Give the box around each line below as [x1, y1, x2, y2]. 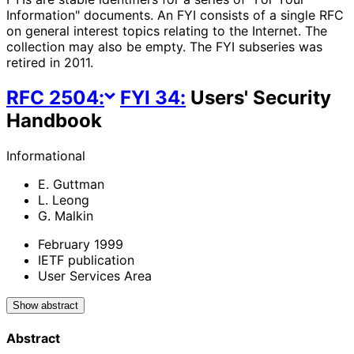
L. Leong [38, 191, 89, 208]
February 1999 [38, 235, 123, 252]
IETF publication [38, 251, 134, 268]
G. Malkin [38, 207, 93, 224]
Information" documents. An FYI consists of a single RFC [6, 6, 344, 23]
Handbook [6, 108, 102, 132]
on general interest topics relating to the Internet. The [6, 22, 327, 39]
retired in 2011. [6, 54, 93, 70]
